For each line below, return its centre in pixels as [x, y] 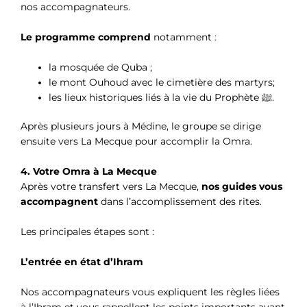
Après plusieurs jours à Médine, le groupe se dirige [141, 126]
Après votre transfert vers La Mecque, [111, 187]
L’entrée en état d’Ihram [82, 261]
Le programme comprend [86, 37]
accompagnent [59, 202]
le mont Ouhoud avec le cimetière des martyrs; [162, 82]
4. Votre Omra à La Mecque [89, 172]
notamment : [184, 37]
